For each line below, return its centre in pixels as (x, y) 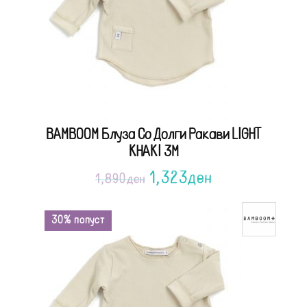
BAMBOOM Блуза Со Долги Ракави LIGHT (153, 135)
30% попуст (78, 220)
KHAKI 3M (153, 152)
